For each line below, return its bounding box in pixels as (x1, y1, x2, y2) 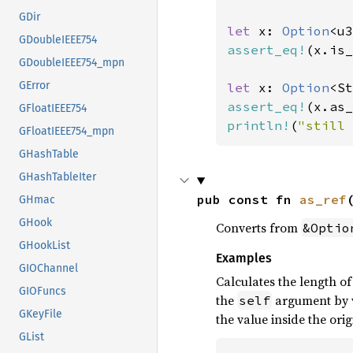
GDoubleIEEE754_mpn (19, 56, 124, 70)
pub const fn (196, 191, 299, 207)
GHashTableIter (19, 170, 96, 184)
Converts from (215, 219, 301, 236)
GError (19, 79, 50, 93)
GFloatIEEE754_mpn (19, 124, 114, 139)
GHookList (19, 239, 70, 253)
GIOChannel (19, 262, 78, 276)
